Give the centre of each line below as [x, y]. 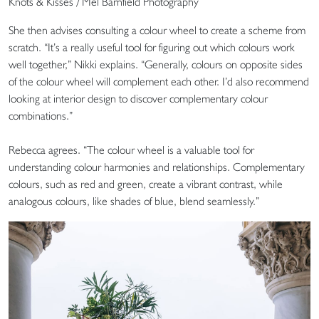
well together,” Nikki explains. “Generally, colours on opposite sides [156, 64]
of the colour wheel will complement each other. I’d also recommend [159, 81]
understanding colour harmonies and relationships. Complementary [157, 167]
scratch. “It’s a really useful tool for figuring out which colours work [152, 47]
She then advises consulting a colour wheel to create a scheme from [157, 30]
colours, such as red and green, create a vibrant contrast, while [146, 184]
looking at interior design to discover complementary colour [138, 98]
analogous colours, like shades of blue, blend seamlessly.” [134, 201]
